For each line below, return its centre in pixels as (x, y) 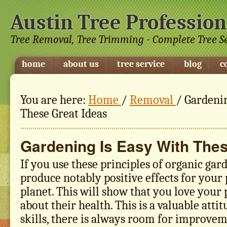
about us (81, 64)
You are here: (54, 100)
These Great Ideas (64, 113)
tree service (141, 64)
